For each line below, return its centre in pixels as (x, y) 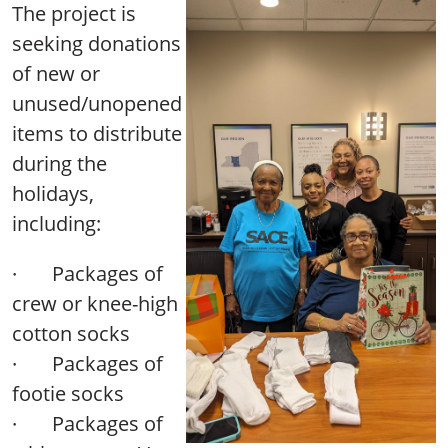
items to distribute (97, 133)
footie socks (68, 393)
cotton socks (71, 333)
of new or (56, 73)
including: (59, 223)
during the (59, 163)
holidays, (53, 193)
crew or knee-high (95, 303)
